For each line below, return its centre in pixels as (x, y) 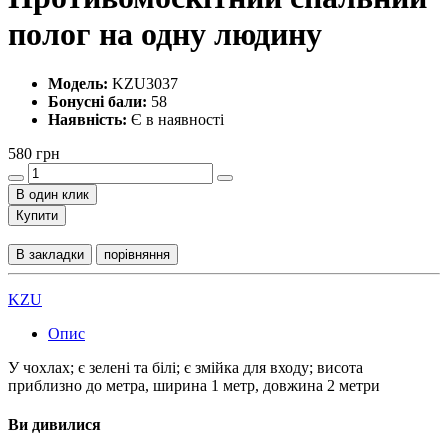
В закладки (50, 254)
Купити (37, 215)
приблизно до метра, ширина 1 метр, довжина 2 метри (194, 385)
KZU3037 (143, 83)
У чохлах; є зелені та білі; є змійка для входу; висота (185, 367)
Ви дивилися (54, 425)
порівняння (137, 254)
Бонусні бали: (97, 101)
